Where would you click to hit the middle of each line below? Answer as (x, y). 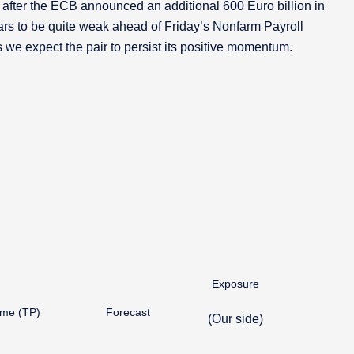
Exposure (235, 284)
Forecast (128, 312)
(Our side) (235, 319)
